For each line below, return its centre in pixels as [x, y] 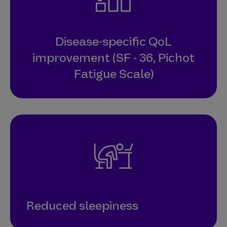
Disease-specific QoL [113, 41]
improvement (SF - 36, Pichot [113, 58]
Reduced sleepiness [82, 205]
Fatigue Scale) [113, 74]
